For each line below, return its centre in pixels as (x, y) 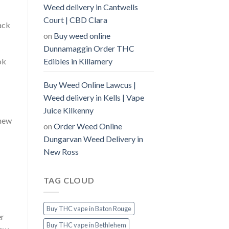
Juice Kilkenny (68, 110)
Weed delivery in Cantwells (90, 7)
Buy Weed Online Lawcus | (89, 84)
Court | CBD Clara (75, 19)
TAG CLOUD (69, 180)
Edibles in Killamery (78, 61)
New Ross (61, 151)
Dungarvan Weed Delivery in (93, 139)
